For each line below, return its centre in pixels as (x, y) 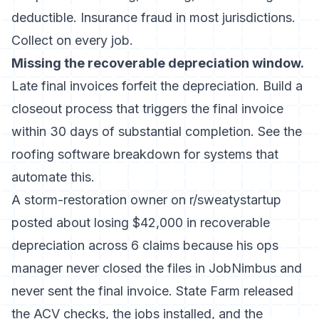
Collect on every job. (72, 40)
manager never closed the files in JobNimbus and (157, 268)
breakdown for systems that (194, 154)
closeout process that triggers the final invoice (147, 109)
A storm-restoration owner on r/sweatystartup (146, 200)
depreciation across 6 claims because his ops (145, 245)
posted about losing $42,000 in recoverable (141, 223)
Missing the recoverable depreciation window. (158, 63)
